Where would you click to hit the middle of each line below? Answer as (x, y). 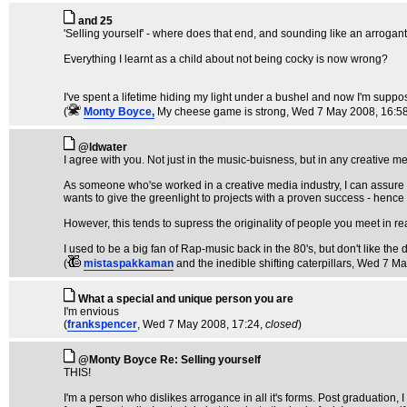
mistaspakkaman (129, 264)
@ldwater (103, 148)
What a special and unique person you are (186, 299)
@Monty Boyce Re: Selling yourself (169, 360)
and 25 (95, 21)
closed (282, 325)
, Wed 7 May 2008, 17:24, (201, 325)
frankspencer (102, 325)
